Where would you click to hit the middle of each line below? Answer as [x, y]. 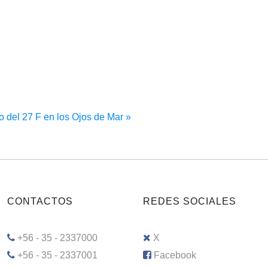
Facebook [175, 255]
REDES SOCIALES [190, 201]
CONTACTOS [40, 201]
